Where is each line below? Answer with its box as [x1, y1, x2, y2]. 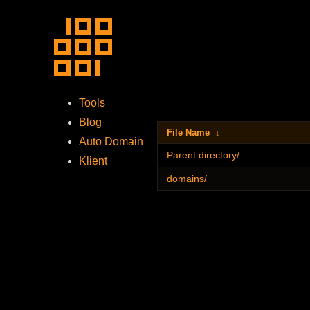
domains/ [167, 173, 207, 184]
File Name [167, 127, 210, 138]
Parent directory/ [167, 149, 239, 161]
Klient [79, 155, 107, 167]
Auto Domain [79, 136, 143, 147]
